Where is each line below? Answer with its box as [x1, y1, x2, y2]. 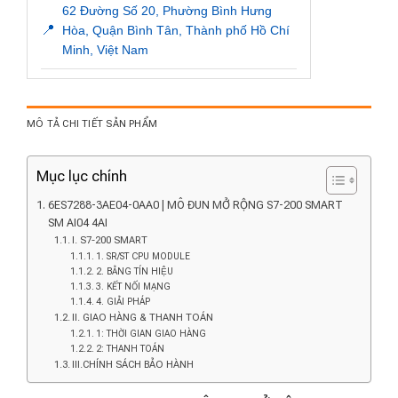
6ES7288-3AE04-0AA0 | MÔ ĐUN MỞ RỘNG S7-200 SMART [47, 197, 343, 211]
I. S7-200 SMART [72, 233, 148, 246]
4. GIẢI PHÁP [95, 296, 150, 306]
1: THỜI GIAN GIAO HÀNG [95, 328, 206, 338]
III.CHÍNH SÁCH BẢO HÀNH [72, 357, 195, 370]
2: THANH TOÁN [95, 343, 164, 354]
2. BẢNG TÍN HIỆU [95, 266, 173, 276]
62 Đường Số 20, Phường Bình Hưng [62, 3, 272, 18]
